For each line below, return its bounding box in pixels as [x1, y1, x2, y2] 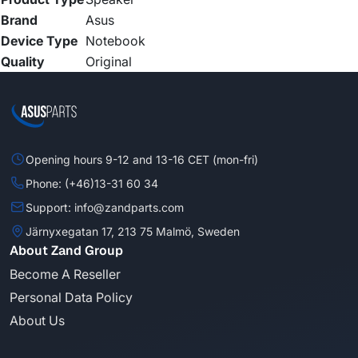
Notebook [86, 33, 145, 50]
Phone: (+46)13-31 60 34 [26, 176, 158, 190]
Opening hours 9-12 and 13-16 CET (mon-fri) [26, 152, 258, 166]
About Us [10, 312, 65, 329]
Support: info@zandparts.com [26, 200, 184, 214]
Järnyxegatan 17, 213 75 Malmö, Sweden [26, 224, 240, 238]
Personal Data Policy [10, 289, 133, 306]
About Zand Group [10, 242, 123, 260]
